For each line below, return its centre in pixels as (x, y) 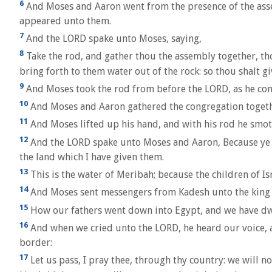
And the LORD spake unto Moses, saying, (113, 39)
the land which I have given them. (92, 157)
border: (36, 243)
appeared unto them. (65, 21)
